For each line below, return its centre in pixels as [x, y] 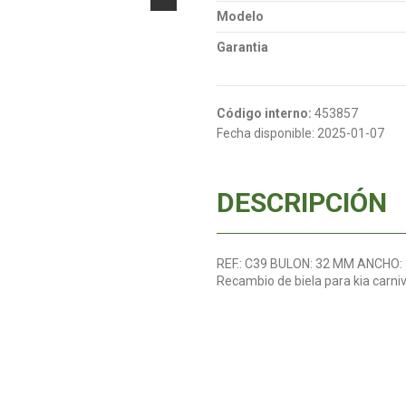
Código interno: [264, 113]
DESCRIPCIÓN [302, 202]
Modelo [240, 16]
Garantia [242, 47]
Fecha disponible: [266, 133]
